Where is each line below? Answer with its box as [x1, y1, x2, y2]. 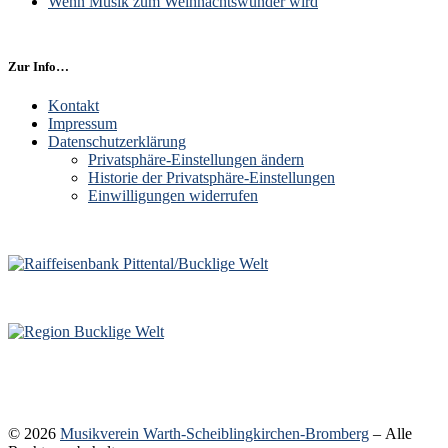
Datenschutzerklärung [48, 133, 186, 151]
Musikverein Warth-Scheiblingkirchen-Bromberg [60, 425, 369, 443]
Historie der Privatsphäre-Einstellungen [88, 169, 335, 187]
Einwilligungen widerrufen [88, 187, 258, 205]
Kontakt [48, 97, 99, 115]
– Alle [369, 425, 412, 443]
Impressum [48, 115, 117, 133]
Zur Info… [8, 59, 69, 75]
